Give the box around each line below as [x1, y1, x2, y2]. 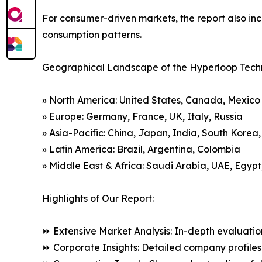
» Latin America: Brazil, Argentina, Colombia [42, 143, 240, 156]
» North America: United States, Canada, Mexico [42, 94, 260, 106]
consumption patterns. [42, 29, 142, 41]
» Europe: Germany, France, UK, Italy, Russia [42, 111, 243, 123]
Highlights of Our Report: [42, 192, 154, 205]
